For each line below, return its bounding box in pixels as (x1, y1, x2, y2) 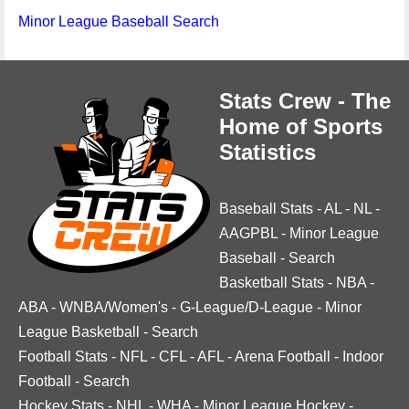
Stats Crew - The (219, 89, 391, 113)
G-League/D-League (180, 299, 313, 315)
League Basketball (18, 324, 140, 340)
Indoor (342, 349, 383, 364)
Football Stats (18, 349, 108, 364)
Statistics (219, 140, 316, 164)
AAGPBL (219, 225, 278, 241)
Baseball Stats (219, 201, 313, 216)
